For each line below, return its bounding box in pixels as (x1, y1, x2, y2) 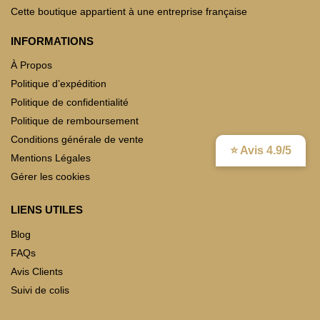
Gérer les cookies (11, 171, 90, 183)
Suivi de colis (11, 284, 69, 296)
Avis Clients (11, 265, 63, 277)
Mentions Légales (11, 152, 91, 164)
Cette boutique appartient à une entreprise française (11, 5, 247, 17)
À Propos (11, 59, 52, 71)
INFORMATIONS (11, 34, 94, 47)
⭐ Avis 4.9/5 (230, 144, 291, 157)
